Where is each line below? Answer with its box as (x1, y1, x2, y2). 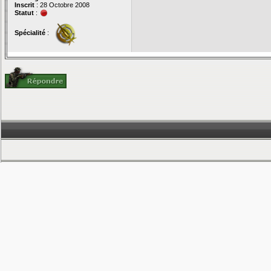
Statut (15, 8, 34, 16)
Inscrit (15, 1, 34, 8)
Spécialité (15, 28, 45, 36)
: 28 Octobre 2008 (34, 1, 90, 8)
